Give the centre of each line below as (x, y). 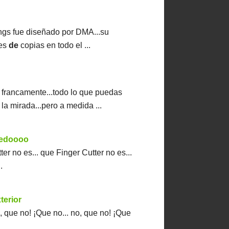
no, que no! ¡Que (101, 213)
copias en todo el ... (55, 45)
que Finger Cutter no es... (86, 153)
